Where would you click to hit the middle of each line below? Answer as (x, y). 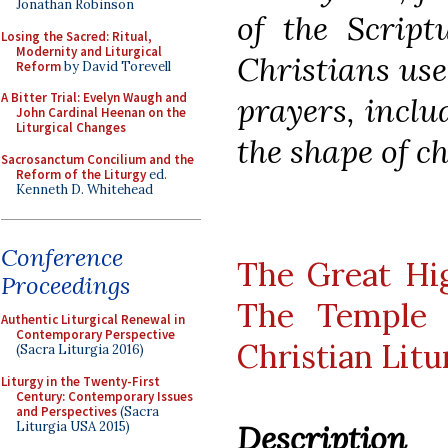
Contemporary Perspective (95, 334)
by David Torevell (116, 66)
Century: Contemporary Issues (104, 396)
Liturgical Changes (71, 127)
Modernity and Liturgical (89, 51)
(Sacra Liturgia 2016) (80, 349)
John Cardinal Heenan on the (101, 112)
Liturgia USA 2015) (73, 426)
